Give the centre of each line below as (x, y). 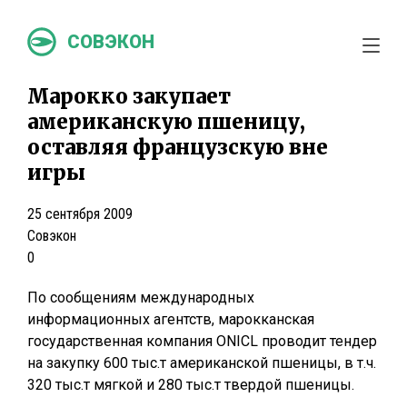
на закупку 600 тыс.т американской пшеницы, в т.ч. (202, 363)
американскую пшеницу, (166, 122)
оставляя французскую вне (178, 147)
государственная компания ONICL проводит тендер (202, 341)
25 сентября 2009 (80, 214)
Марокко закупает (129, 96)
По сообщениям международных (141, 298)
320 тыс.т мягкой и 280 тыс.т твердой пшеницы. (191, 385)
